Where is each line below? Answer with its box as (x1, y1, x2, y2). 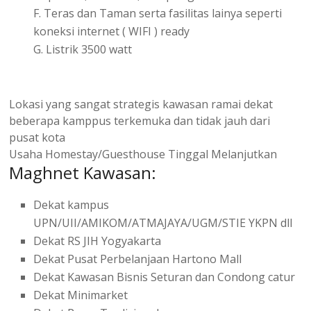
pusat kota (9, 129, 66, 145)
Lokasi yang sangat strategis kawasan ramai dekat (9, 96, 274, 112)
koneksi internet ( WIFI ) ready (33, 23, 190, 39)
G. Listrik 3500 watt (33, 41, 133, 57)
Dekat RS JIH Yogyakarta (33, 233, 162, 249)
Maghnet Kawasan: (9, 160, 157, 184)
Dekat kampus (33, 196, 110, 212)
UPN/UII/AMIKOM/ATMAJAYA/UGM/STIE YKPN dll (33, 215, 293, 230)
